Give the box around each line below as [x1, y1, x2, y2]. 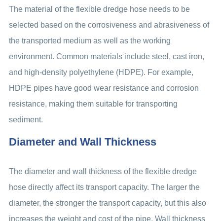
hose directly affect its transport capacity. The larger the [8, 183, 200, 192]
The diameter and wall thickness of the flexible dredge [8, 167, 197, 176]
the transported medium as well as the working [8, 37, 171, 45]
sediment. [8, 115, 43, 124]
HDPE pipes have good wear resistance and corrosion [8, 84, 199, 93]
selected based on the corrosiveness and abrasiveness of [8, 21, 209, 30]
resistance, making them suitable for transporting [8, 100, 178, 109]
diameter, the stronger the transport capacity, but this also [8, 199, 206, 208]
